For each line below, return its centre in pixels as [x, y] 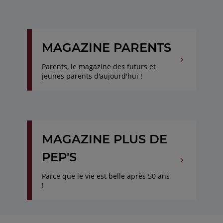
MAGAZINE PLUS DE [104, 139]
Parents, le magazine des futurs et [99, 66]
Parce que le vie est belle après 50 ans [106, 176]
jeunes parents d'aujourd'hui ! [92, 76]
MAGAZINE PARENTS [106, 48]
